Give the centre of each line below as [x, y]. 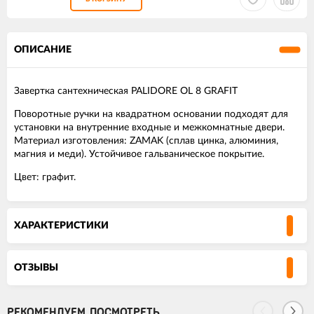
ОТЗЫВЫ [36, 268]
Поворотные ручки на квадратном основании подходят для [151, 115]
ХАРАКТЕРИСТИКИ [61, 226]
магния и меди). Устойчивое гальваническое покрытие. [139, 155]
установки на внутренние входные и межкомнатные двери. [149, 128]
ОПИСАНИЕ [43, 50]
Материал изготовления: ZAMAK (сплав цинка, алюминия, [146, 141]
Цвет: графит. [45, 178]
